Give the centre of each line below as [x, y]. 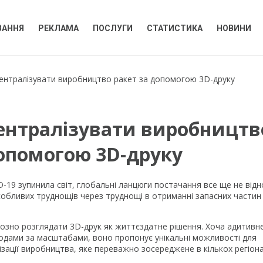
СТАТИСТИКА [175, 28]
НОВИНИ [234, 28]
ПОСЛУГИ [113, 28]
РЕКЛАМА [58, 28]
